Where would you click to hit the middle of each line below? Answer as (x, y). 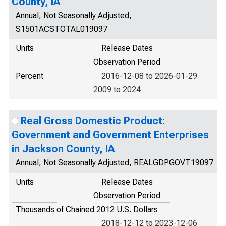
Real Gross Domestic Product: (93, 121)
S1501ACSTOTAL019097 (62, 29)
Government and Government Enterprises (110, 135)
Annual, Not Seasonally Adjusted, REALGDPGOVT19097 (115, 163)
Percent (30, 76)
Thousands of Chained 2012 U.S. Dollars (87, 210)
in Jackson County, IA (63, 149)
